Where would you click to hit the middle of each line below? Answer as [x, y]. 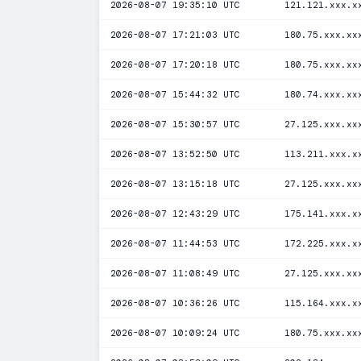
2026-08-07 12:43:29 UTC [175, 214]
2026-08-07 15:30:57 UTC [175, 124]
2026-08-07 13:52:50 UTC [175, 154]
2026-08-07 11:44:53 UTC [175, 243]
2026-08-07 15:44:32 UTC [175, 94]
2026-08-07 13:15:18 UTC [175, 184]
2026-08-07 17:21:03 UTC [175, 35]
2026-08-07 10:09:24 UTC [175, 333]
